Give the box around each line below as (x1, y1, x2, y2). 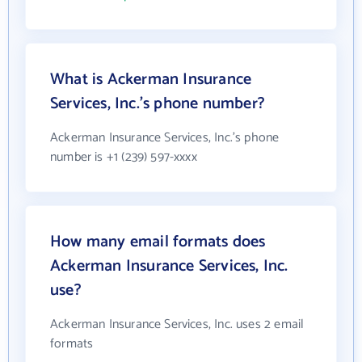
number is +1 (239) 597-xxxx (50, 146, 197, 168)
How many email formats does (50, 229, 266, 255)
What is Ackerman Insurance (50, 66, 252, 93)
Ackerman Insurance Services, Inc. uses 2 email (50, 314, 305, 335)
